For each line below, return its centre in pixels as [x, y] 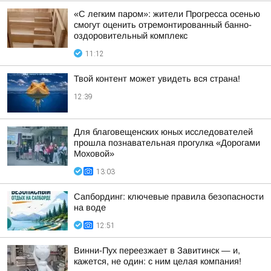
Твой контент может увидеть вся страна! [157, 79]
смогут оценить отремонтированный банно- [163, 25]
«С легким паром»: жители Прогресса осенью [167, 14]
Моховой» [94, 154]
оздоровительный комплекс [131, 36]
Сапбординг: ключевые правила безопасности [169, 197]
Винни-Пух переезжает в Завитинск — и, [157, 250]
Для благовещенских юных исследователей [163, 132]
